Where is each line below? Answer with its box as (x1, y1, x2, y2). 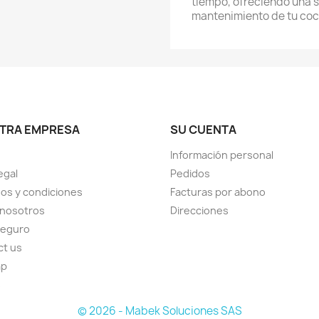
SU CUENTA (170, 122, 236, 137)
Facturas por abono (170, 185, 266, 199)
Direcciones (170, 204, 229, 217)
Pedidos (170, 167, 210, 180)
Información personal (170, 148, 273, 162)
